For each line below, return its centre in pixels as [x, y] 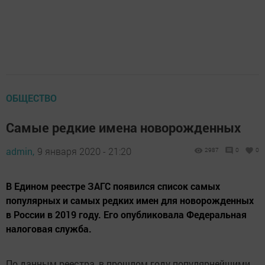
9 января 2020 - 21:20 [84, 151]
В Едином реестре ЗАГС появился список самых [113, 186]
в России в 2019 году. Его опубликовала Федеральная [126, 215]
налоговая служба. [49, 229]
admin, [20, 151]
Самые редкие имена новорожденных [123, 128]
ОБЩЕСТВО [31, 98]
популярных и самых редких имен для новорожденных [130, 201]
